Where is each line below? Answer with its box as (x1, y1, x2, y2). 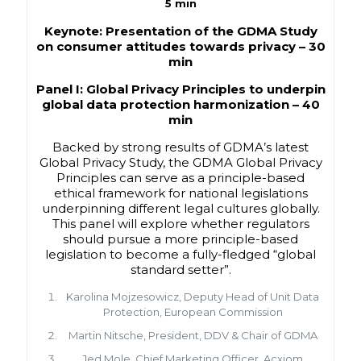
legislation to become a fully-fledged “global (45, 246, 316, 262)
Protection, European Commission (102, 305, 283, 318)
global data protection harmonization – (41, 96, 302, 112)
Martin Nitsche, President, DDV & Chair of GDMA (68, 328, 317, 342)
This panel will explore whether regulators (52, 215, 309, 231)
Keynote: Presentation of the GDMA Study (44, 23, 317, 39)
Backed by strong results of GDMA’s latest (52, 139, 309, 155)
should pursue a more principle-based (63, 230, 298, 247)
